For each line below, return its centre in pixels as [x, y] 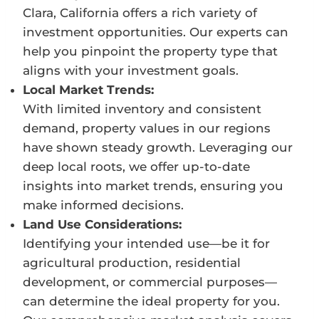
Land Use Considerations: [102, 225]
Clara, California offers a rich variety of [140, 13]
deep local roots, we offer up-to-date [136, 167]
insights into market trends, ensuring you [153, 186]
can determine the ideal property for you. [151, 302]
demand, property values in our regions [147, 129]
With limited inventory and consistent [142, 109]
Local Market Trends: [88, 90]
